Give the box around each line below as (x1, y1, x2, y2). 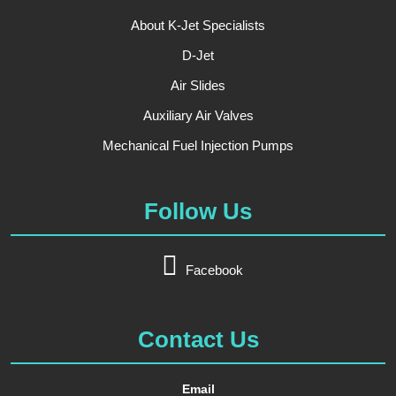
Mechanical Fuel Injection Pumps (103, 138, 293, 154)
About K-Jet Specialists (131, 18, 265, 34)
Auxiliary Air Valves (142, 108, 254, 124)
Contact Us (137, 326, 259, 354)
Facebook (186, 263, 244, 278)
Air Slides (171, 78, 225, 94)
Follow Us (144, 198, 252, 225)
